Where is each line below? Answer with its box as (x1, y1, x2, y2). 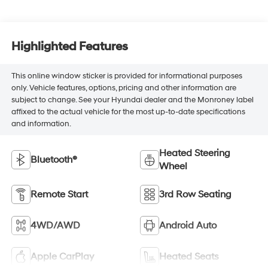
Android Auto (159, 219, 217, 232)
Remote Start (30, 188, 88, 200)
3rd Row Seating (159, 188, 232, 200)
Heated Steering (159, 147, 230, 159)
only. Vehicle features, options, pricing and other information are (11, 83, 236, 93)
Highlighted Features (11, 39, 128, 54)
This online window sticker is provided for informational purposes (11, 71, 242, 81)
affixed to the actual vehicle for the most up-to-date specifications (11, 106, 245, 117)
